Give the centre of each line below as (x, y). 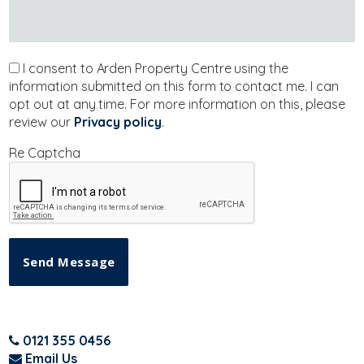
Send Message (69, 262)
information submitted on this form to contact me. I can (174, 87)
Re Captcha (45, 153)
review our (41, 122)
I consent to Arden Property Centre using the (154, 69)
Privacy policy (118, 122)
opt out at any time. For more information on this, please (177, 104)
